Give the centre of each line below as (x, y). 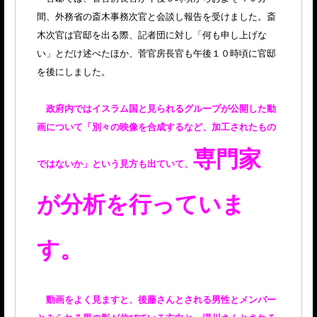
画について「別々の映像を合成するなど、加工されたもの (156, 127)
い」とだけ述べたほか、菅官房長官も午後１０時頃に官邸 (156, 53)
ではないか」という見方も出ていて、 (115, 164)
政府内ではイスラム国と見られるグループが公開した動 (161, 109)
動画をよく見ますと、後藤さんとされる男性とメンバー (161, 300)
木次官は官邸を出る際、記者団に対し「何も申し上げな (152, 35)
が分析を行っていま (141, 204)
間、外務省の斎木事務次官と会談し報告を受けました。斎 (156, 17)
